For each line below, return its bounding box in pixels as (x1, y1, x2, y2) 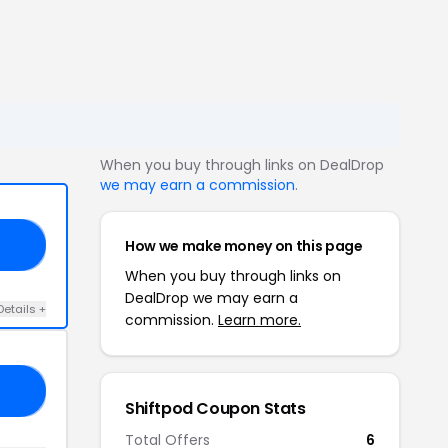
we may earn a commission (100, 175, 295, 195)
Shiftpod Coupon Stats (125, 397, 306, 420)
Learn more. (218, 310, 301, 330)
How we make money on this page (125, 236, 363, 256)
